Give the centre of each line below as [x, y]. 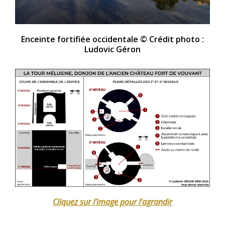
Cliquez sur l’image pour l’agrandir [112, 202]
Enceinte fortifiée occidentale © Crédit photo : [112, 39]
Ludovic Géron [112, 49]
